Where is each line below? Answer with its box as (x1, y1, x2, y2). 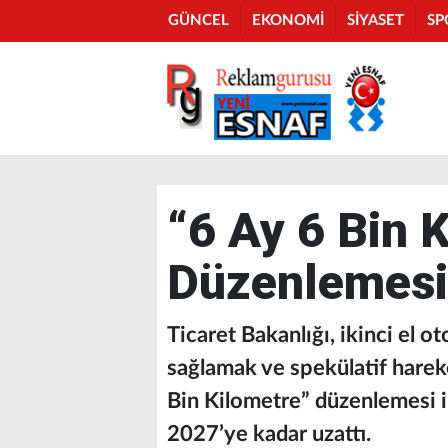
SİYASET (347, 13, 404, 28)
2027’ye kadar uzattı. (167, 423, 371, 445)
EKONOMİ (252, 13, 324, 28)
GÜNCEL (168, 13, 229, 28)
